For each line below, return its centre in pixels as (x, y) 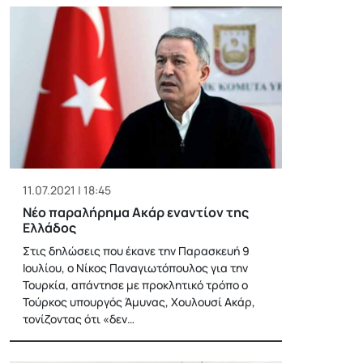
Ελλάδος (49, 227)
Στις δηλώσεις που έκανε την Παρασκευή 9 (136, 250)
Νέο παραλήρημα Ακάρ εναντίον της (136, 212)
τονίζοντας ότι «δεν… (79, 318)
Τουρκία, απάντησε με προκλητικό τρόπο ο (135, 284)
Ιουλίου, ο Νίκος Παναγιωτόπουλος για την (135, 267)
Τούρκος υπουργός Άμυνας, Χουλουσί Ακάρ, (139, 301)
